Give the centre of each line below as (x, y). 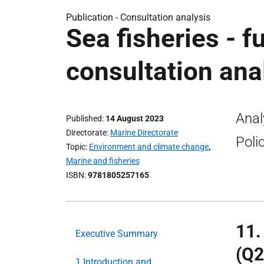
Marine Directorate (144, 133)
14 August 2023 (135, 118)
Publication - (93, 17)
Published (84, 118)
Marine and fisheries (103, 161)
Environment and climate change (149, 147)
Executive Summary (117, 234)
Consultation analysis (165, 17)
